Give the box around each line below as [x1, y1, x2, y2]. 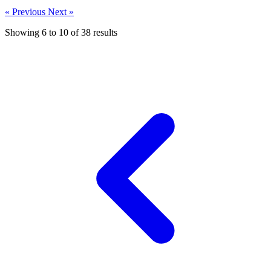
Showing [5, 27, 42, 38]
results [91, 27, 117, 38]
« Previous [5, 6, 48, 17]
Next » [48, 6, 74, 17]
